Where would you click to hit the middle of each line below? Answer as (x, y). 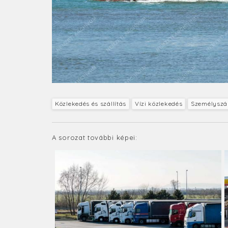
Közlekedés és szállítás (91, 103)
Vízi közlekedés (159, 103)
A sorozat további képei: (95, 137)
